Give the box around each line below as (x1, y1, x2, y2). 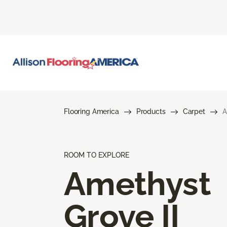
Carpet (182, 107, 205, 116)
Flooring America (64, 107, 119, 116)
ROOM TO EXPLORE (64, 150, 129, 159)
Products (136, 107, 166, 116)
